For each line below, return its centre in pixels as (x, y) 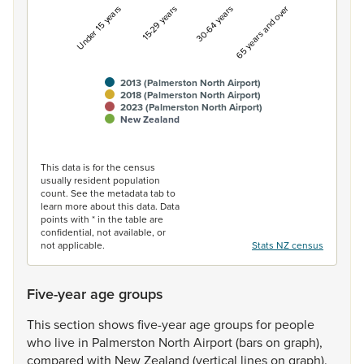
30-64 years (214, 23)
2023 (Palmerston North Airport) (191, 107)
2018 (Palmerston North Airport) (191, 95)
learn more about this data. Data (110, 206)
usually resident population (100, 180)
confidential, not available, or (103, 232)
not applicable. (73, 245)
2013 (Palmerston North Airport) (191, 83)
